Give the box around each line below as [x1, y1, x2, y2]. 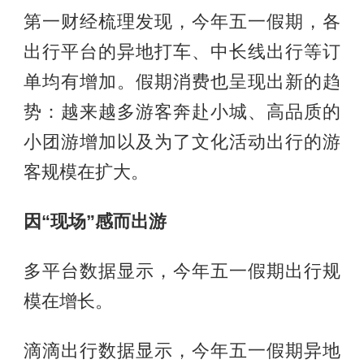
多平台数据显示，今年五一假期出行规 [23, 262, 341, 282]
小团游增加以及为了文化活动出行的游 [23, 132, 341, 153]
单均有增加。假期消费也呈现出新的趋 [23, 72, 341, 93]
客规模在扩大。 [23, 162, 149, 183]
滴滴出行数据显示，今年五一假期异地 [23, 341, 341, 362]
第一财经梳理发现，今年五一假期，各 [23, 12, 341, 32]
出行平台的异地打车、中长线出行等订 [23, 42, 341, 63]
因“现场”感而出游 [23, 212, 167, 232]
